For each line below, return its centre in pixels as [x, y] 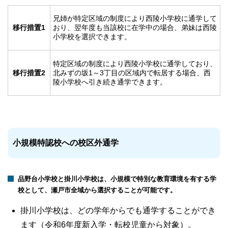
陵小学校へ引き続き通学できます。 [110, 82]
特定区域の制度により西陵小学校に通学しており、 [135, 64]
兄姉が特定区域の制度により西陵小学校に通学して [135, 19]
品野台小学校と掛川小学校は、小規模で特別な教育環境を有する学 [117, 179]
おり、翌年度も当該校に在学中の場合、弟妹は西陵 [135, 28]
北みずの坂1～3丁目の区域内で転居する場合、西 [132, 73]
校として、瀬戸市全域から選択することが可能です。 [97, 190]
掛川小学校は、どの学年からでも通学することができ [118, 211]
